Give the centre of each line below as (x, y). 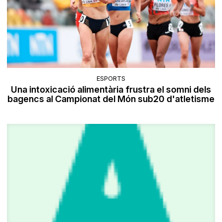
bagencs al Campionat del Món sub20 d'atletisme (111, 99)
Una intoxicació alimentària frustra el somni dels (111, 90)
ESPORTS (111, 79)
